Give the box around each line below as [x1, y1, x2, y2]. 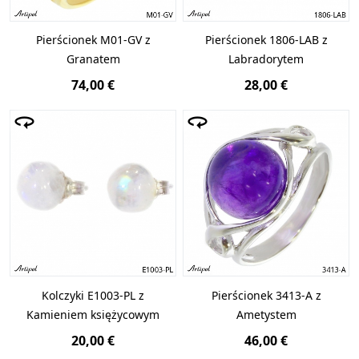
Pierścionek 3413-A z [211, 287, 321, 303]
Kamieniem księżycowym [26, 306, 159, 322]
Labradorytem [228, 51, 304, 67]
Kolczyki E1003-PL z [42, 287, 144, 303]
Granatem [66, 51, 120, 67]
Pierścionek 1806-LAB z [204, 32, 328, 48]
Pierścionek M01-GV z [35, 32, 151, 48]
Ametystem [236, 306, 296, 322]
